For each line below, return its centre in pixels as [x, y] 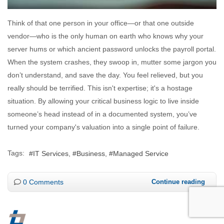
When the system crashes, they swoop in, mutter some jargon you [112, 62]
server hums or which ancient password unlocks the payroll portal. [112, 49]
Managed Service [141, 153]
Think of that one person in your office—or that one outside [101, 23]
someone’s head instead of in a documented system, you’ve [102, 114]
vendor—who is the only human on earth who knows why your [105, 36]
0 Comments [43, 182]
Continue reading [178, 181]
